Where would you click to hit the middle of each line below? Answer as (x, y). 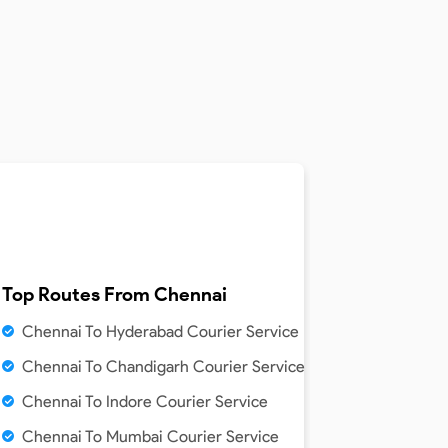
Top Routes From (78, 294)
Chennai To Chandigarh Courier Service (163, 366)
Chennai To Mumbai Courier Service (150, 436)
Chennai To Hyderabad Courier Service (160, 331)
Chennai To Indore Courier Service (145, 401)
